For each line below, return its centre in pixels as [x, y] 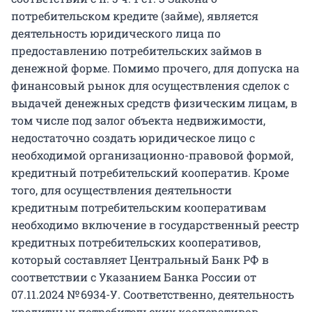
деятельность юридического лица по [116, 33]
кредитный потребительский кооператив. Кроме [150, 172]
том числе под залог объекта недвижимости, [138, 120]
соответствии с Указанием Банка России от [134, 276]
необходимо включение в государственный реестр [155, 224]
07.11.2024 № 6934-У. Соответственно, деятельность [153, 294]
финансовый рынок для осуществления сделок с [150, 85]
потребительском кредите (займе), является [135, 15]
